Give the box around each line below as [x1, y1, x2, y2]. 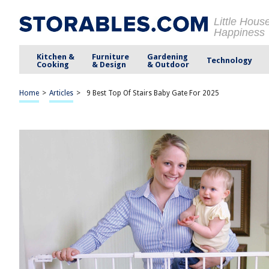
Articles [49, 89, 73, 97]
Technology [206, 56, 252, 65]
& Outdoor [147, 59, 189, 69]
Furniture [92, 52, 130, 61]
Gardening [147, 52, 188, 61]
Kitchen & [37, 52, 75, 61]
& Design [92, 59, 127, 69]
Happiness [214, 26, 265, 38]
